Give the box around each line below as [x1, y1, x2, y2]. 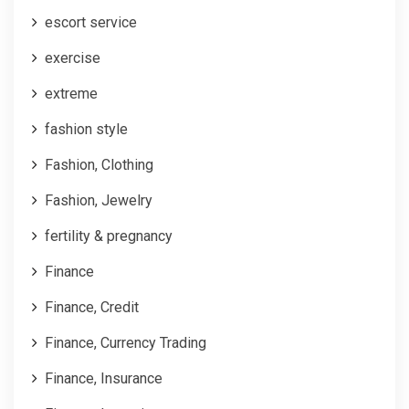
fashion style [45, 120, 128, 138]
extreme [45, 84, 98, 102]
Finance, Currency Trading [45, 333, 206, 351]
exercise [45, 48, 100, 67]
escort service [45, 13, 137, 31]
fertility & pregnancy [45, 226, 173, 245]
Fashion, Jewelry [45, 191, 152, 209]
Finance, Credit [45, 298, 139, 316]
